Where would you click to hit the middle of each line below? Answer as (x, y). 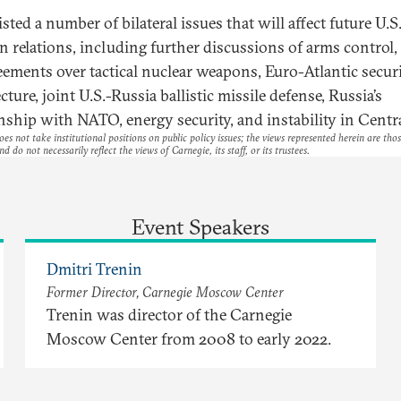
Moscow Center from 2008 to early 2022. (189, 338)
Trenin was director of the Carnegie (169, 314)
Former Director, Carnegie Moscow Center (165, 291)
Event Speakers (200, 226)
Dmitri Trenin (94, 269)
